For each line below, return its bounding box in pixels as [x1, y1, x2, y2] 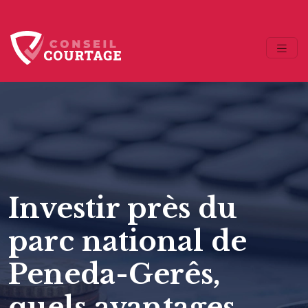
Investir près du [8, 190, 237, 225]
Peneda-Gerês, [8, 256, 221, 291]
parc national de [8, 223, 247, 258]
